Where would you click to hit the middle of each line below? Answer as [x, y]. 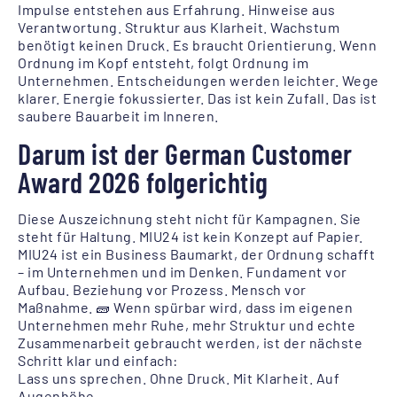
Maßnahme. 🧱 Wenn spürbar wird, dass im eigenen [185, 307]
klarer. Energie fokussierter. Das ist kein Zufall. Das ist [197, 98]
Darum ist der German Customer [185, 153]
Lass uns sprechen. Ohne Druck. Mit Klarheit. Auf [179, 378]
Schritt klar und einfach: [98, 360]
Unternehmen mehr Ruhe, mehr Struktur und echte [187, 325]
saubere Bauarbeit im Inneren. [118, 116]
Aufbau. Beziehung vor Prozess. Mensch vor [162, 289]
